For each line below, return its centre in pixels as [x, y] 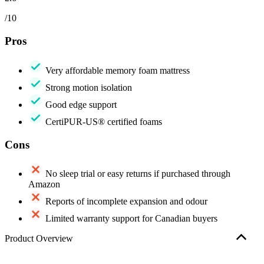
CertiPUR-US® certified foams [103, 121]
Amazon [44, 184]
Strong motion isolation [88, 87]
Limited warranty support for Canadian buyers [130, 219]
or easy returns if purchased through [163, 174]
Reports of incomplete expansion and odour [125, 202]
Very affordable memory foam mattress [116, 70]
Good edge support [80, 104]
